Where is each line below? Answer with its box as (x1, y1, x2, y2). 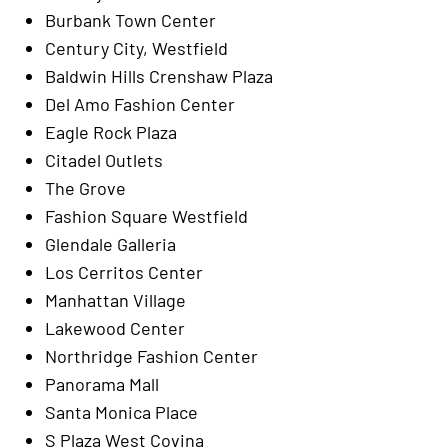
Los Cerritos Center (45, 261, 203, 283)
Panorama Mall (45, 373, 159, 395)
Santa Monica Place (45, 401, 198, 423)
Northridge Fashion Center (45, 345, 258, 367)
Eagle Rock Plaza (45, 121, 177, 143)
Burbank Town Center (45, 9, 216, 31)
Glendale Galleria (45, 233, 176, 255)
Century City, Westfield (45, 37, 228, 59)
